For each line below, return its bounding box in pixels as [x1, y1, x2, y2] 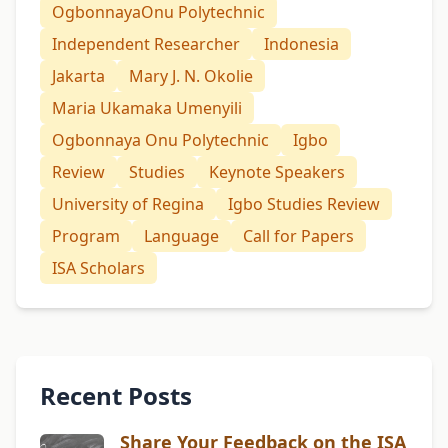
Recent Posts [40, 378, 192, 412]
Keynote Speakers [209, 160, 345, 183]
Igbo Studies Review [228, 192, 380, 215]
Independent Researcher [52, 32, 240, 55]
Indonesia [264, 32, 339, 55]
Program [52, 224, 120, 247]
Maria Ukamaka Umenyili [52, 96, 242, 119]
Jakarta [52, 64, 105, 87]
